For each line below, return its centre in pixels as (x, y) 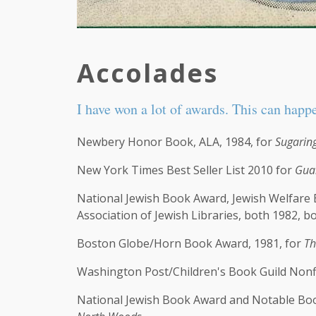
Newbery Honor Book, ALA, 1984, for (176, 142)
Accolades (147, 73)
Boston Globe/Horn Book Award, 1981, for (190, 243)
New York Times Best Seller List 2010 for (186, 170)
